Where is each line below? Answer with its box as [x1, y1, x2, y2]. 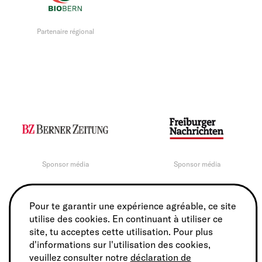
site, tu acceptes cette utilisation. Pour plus [29, 226, 213, 237]
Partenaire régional [36, 26, 94, 36]
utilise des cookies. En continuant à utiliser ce [29, 213, 223, 225]
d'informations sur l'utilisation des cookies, [29, 239, 211, 250]
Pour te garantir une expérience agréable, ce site [29, 200, 236, 212]
